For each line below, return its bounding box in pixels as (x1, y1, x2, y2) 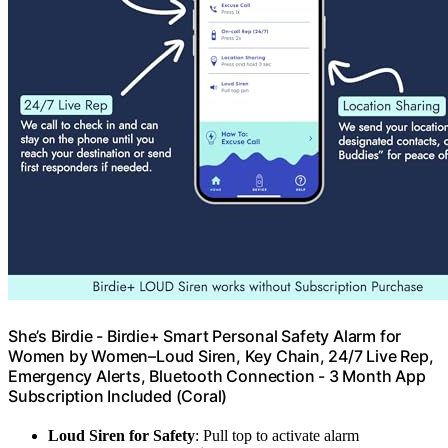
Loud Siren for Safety (48, 426, 195, 444)
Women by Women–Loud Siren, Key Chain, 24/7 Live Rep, (8, 345, 434, 366)
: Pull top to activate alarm (195, 426, 359, 444)
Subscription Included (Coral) (8, 385, 228, 406)
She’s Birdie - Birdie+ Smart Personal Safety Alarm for (8, 325, 402, 346)
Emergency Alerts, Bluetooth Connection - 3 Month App (8, 365, 426, 386)
